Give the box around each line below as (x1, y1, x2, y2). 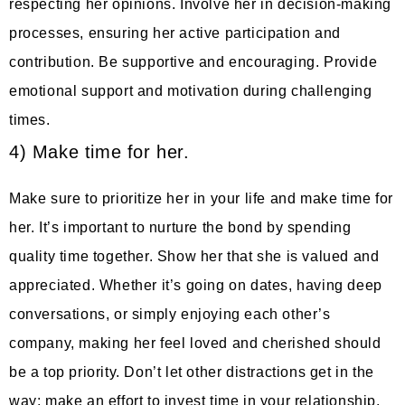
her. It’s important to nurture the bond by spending (9, 219, 352, 235)
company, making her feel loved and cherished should (9, 334, 381, 351)
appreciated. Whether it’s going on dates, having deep (9, 277, 382, 293)
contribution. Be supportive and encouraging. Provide (9, 53, 378, 70)
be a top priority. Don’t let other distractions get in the (9, 363, 374, 380)
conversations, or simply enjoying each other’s (9, 306, 331, 322)
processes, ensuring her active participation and (9, 24, 341, 41)
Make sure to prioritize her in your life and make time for (9, 190, 393, 206)
